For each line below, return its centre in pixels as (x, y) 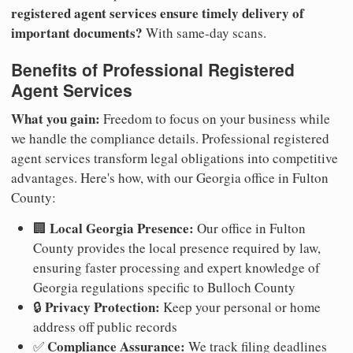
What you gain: (56, 118)
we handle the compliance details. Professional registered (170, 138)
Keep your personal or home (240, 307)
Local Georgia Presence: (122, 228)
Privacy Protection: (102, 307)
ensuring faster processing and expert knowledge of (176, 267)
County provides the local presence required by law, (177, 247)
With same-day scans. (204, 33)
